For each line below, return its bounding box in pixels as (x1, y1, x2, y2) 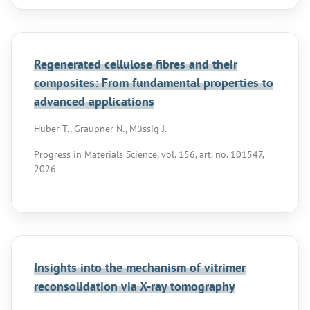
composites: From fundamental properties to (34, 75, 273, 91)
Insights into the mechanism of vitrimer (34, 259, 246, 275)
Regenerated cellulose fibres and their (34, 56, 237, 72)
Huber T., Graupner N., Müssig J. (34, 122, 167, 135)
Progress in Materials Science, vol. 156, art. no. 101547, (34, 148, 264, 161)
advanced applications (34, 93, 154, 109)
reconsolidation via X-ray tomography (34, 278, 235, 294)
